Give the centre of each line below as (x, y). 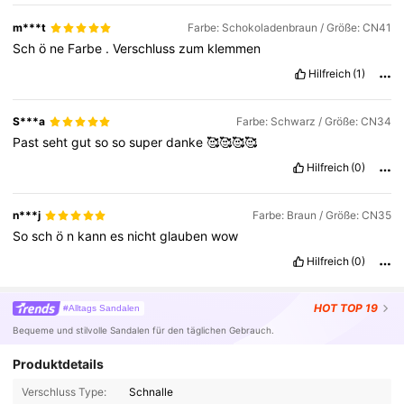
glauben (186, 236)
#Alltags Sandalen (102, 308)
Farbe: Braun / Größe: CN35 (321, 216)
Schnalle (151, 391)
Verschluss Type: (64, 391)
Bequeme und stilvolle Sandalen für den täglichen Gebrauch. (144, 331)
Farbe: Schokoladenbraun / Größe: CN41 (289, 28)
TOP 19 (358, 308)
